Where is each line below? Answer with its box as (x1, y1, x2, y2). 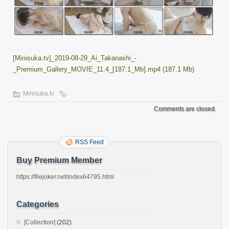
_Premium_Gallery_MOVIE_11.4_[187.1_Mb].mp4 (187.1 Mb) (13, 65, 194, 73)
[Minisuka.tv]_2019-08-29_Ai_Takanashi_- (13, 54, 136, 62)
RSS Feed (75, 138, 104, 146)
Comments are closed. (154, 105, 216, 112)
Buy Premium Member (16, 155, 102, 165)
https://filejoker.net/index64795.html (16, 173, 114, 180)
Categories (16, 199, 59, 209)
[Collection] (24, 218, 55, 226)
